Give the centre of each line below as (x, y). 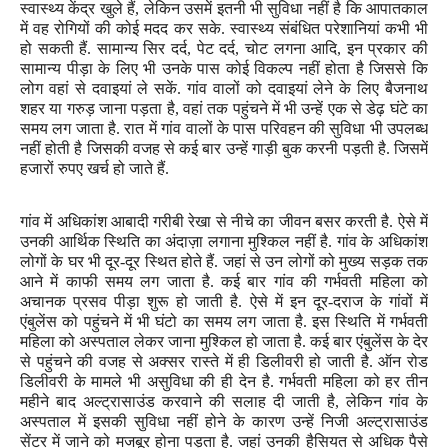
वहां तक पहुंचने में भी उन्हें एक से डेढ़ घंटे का (305, 108)
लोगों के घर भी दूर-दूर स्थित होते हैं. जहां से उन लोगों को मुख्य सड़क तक (224, 261)
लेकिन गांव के (387, 401)
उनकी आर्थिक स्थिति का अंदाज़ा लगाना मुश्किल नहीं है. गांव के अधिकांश (224, 241)
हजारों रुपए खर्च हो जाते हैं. (94, 168)
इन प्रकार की (387, 48)
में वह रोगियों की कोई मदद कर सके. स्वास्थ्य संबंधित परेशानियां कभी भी (224, 28)
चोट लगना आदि (291, 48)
